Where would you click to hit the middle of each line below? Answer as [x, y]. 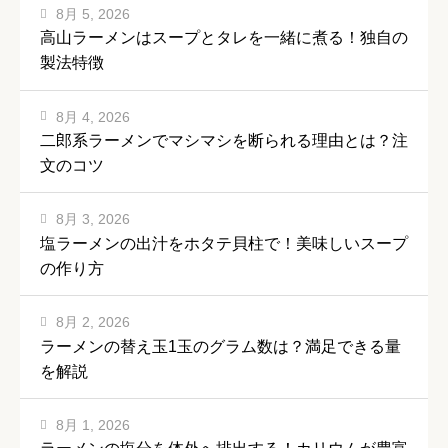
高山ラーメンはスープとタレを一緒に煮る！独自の [224, 38]
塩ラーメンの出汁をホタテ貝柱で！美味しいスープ [224, 243]
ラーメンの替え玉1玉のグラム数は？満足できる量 [220, 346]
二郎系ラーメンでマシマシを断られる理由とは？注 [224, 141]
